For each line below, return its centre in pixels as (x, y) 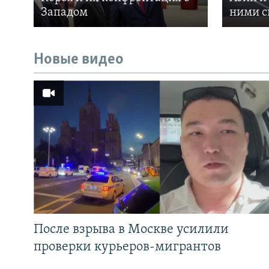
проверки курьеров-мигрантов (127, 247)
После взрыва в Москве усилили (131, 229)
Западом (64, 13)
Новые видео (79, 60)
